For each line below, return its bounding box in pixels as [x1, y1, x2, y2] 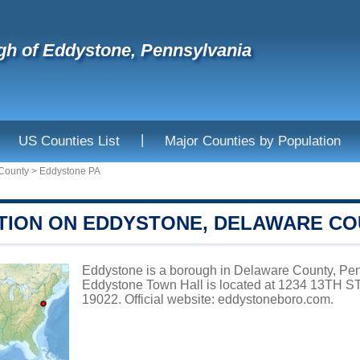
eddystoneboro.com [218, 292, 330, 306]
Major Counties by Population [165, 133, 341, 149]
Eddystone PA [39, 166, 100, 177]
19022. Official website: [82, 292, 218, 306]
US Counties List [18, 133, 120, 149]
